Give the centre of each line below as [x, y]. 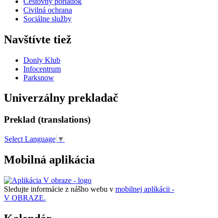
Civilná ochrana [48, 10]
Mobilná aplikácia [49, 160]
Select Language [30, 139]
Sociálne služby [47, 18]
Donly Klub [42, 60]
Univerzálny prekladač [61, 98]
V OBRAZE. [25, 198]
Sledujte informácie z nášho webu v [60, 189]
